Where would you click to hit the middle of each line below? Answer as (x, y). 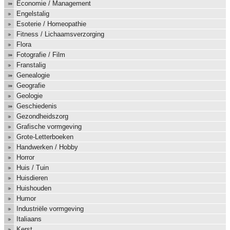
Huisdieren (32, 178)
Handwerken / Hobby (47, 147)
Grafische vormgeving (49, 127)
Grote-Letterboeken (45, 137)
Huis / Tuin (33, 168)
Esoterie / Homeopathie (51, 24)
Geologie (30, 96)
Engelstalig (33, 14)
